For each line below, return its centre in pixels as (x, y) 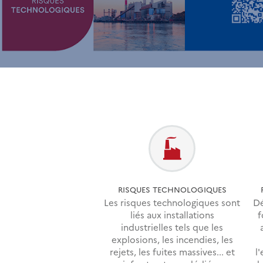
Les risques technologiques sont (172, 203)
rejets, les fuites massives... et (172, 252)
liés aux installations (172, 215)
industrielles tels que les (172, 227)
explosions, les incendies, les (172, 240)
